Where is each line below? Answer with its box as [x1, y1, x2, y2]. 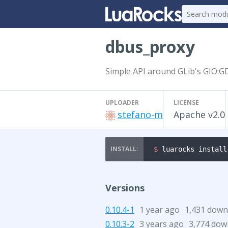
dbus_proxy [105, 36, 195, 58]
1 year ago [139, 204, 180, 215]
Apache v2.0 [174, 108, 225, 121]
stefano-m [118, 108, 163, 121]
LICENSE [174, 98, 199, 107]
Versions [105, 182, 145, 194]
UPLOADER [105, 98, 139, 107]
